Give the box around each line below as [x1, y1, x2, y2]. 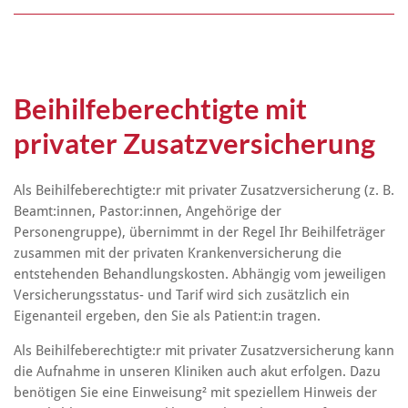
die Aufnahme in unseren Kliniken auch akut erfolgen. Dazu [14, 362, 381, 380]
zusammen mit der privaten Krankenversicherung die [14, 245, 342, 262]
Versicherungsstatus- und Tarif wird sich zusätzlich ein [14, 287, 350, 304]
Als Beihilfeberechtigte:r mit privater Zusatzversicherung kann [14, 342, 394, 359]
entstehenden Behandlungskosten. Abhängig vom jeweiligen [14, 266, 386, 283]
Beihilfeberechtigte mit [14, 91, 307, 126]
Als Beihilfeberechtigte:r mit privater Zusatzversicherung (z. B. [14, 182, 394, 199]
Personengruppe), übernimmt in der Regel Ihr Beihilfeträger [14, 224, 385, 241]
